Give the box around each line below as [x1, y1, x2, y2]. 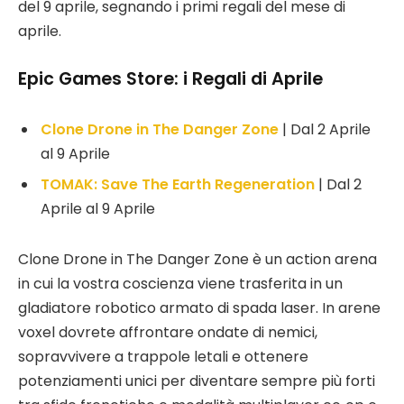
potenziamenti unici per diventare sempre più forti [18, 370, 375, 391]
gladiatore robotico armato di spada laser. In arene [18, 297, 381, 318]
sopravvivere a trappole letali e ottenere [18, 345, 308, 367]
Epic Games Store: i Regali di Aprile [18, 66, 323, 91]
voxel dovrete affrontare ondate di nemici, [18, 321, 317, 343]
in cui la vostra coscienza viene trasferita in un [18, 272, 343, 294]
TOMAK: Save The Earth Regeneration [41, 174, 318, 196]
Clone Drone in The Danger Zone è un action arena [18, 248, 377, 270]
